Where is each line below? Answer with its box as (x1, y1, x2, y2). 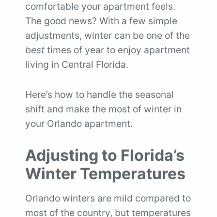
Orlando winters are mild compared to (25, 192, 191, 204)
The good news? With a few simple (25, 15, 177, 27)
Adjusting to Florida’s (25, 146, 185, 165)
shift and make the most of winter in (25, 103, 182, 115)
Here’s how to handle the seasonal (25, 89, 174, 100)
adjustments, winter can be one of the (25, 30, 190, 41)
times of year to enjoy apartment (45, 44, 190, 56)
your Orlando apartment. (25, 118, 133, 129)
